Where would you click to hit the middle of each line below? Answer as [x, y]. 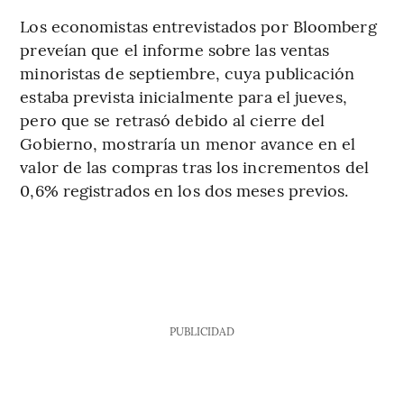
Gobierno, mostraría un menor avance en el [188, 143]
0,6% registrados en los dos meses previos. [184, 190]
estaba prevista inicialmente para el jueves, [184, 96]
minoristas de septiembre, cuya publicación [188, 73]
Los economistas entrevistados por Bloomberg [198, 26]
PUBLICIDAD [202, 331]
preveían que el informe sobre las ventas [175, 50]
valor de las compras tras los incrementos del [194, 167]
